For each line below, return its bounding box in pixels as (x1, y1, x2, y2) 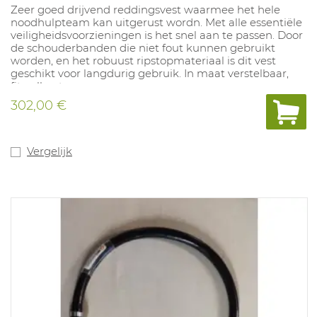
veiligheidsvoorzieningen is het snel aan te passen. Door (11, 28, 303, 42)
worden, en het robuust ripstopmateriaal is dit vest (11, 54, 276, 68)
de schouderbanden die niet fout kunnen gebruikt (11, 41, 275, 55)
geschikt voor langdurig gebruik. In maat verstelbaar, (11, 67, 289, 81)
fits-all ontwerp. (11, 79, 92, 93)
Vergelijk (27, 144, 72, 158)
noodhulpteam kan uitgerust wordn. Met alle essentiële (11, 16, 302, 30)
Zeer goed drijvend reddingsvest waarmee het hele (11, 3, 280, 17)
